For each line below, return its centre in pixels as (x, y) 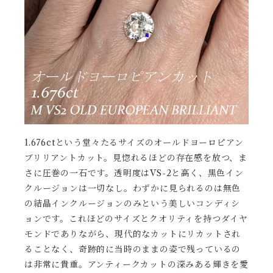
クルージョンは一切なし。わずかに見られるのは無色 (133, 188)
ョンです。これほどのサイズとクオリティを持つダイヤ (136, 219)
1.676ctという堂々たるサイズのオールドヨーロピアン (134, 143)
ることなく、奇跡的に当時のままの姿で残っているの (133, 249)
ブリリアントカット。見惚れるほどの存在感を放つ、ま (136, 158)
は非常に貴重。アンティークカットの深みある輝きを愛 (136, 264)
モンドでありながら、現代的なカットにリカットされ (133, 234)
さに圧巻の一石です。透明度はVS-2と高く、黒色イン (134, 173)
